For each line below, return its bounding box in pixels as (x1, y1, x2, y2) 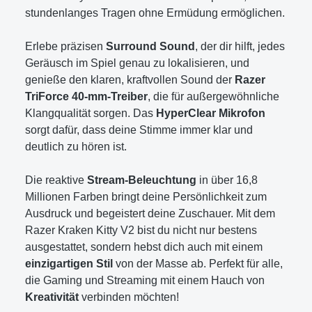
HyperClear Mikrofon (156, 107, 265, 119)
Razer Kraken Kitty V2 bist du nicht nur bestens (25, 224, 257, 236)
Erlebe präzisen (25, 40, 106, 52)
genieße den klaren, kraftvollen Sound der (25, 73, 235, 86)
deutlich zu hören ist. (25, 140, 127, 153)
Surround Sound (106, 40, 195, 52)
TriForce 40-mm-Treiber (25, 90, 148, 102)
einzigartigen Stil (25, 257, 113, 270)
